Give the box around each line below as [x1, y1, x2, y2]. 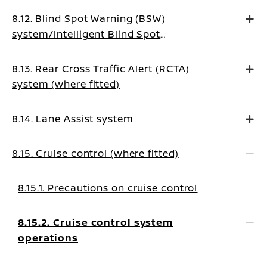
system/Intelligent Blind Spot [12, 27, 161, 41]
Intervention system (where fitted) [12, 43, 185, 56]
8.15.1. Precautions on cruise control [18, 181, 198, 194]
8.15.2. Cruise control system [18, 216, 173, 229]
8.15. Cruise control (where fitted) [12, 147, 179, 160]
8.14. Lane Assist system [12, 112, 133, 125]
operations [18, 231, 78, 244]
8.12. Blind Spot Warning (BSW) [12, 12, 166, 25]
